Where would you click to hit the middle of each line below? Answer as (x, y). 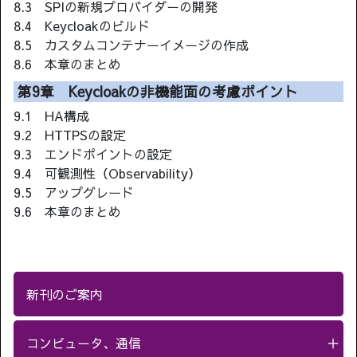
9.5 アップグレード (74, 192)
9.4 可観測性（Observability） (107, 173)
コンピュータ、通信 (84, 343)
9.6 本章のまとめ (67, 212)
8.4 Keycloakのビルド (82, 26)
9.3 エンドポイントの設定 (93, 154)
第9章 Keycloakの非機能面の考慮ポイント (158, 92)
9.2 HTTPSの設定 (70, 135)
